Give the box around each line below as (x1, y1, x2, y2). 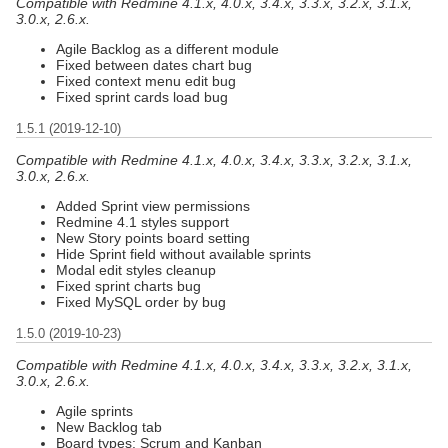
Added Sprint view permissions (56, 197, 250, 214)
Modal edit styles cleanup (56, 261, 216, 278)
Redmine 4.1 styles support (56, 213, 229, 230)
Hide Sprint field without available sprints (56, 245, 311, 262)
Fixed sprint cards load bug (56, 88, 228, 105)
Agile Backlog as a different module (56, 40, 279, 57)
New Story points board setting (56, 229, 250, 246)
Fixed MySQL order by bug (56, 293, 226, 310)
